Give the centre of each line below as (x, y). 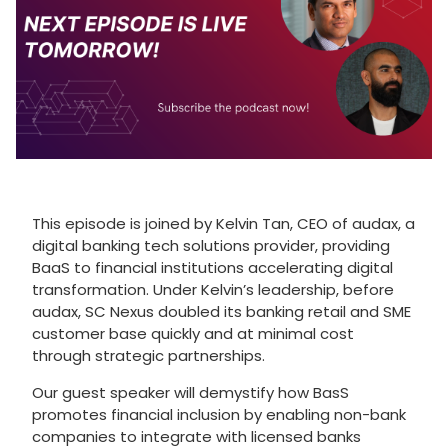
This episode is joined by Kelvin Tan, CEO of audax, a (223, 224)
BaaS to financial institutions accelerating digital (212, 268)
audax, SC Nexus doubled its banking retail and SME (221, 312)
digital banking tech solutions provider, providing (211, 246)
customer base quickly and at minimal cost (193, 334)
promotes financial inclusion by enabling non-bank (219, 414)
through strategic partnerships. (148, 356)
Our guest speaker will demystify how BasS (190, 392)
